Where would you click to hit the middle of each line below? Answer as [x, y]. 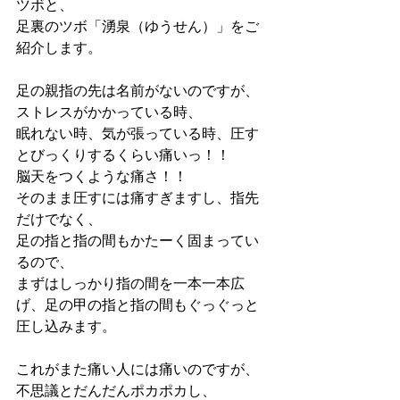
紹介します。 [59, 49]
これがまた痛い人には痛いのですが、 [137, 371]
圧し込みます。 [66, 328]
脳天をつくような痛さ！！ [102, 178]
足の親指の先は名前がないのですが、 [137, 92]
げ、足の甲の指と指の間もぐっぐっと [137, 306]
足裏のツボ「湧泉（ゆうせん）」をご [137, 28]
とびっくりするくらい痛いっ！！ [123, 156]
